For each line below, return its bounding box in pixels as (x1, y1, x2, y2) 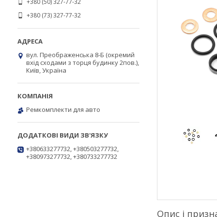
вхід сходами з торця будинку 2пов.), (26, 58, 139, 67)
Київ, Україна (26, 66, 66, 75)
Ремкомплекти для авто (26, 105, 100, 114)
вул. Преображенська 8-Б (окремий (26, 50, 135, 59)
